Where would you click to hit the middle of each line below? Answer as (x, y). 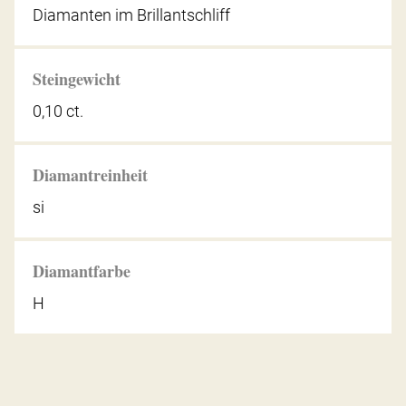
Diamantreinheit (90, 174)
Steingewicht (77, 78)
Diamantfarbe (82, 271)
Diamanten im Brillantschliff (131, 14)
